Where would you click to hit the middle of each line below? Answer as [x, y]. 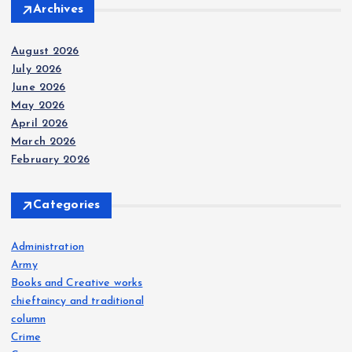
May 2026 [38, 106]
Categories [67, 205]
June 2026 [38, 88]
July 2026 [37, 70]
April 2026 [40, 124]
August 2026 [45, 52]
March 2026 [44, 142]
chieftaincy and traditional [77, 302]
